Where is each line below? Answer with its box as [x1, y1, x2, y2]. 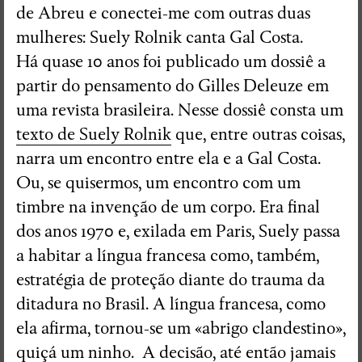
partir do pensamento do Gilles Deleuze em [16, 75, 329, 96]
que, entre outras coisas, [171, 124, 345, 145]
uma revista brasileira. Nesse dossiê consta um [16, 99, 343, 120]
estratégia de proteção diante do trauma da [16, 269, 325, 290]
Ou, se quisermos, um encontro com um [16, 172, 301, 193]
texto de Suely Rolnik [16, 124, 171, 145]
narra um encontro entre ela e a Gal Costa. [16, 148, 321, 169]
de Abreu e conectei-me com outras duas [16, 2, 310, 23]
